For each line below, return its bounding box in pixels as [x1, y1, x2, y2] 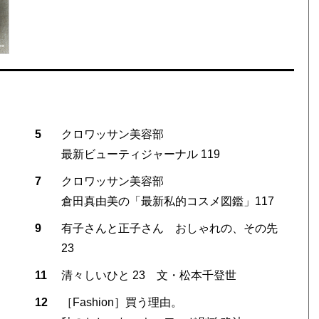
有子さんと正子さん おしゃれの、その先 [61, 221, 278, 234]
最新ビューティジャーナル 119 [61, 147, 220, 160]
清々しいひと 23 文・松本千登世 [61, 268, 236, 281]
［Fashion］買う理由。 [61, 296, 194, 308]
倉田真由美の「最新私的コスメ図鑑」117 [61, 194, 274, 207]
